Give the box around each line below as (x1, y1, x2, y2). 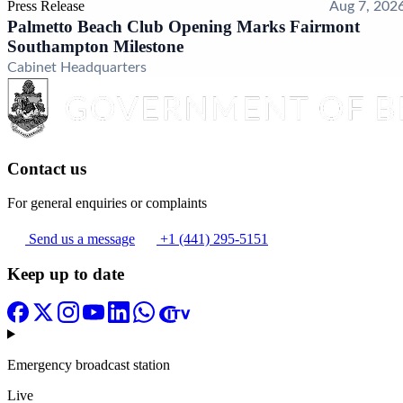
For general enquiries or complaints (7, 195, 207, 211)
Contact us (7, 158, 86, 178)
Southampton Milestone (7, 36, 184, 56)
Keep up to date (7, 264, 124, 283)
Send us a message (29, 231, 135, 247)
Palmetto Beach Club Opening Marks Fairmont (7, 16, 360, 36)
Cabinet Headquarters (7, 59, 147, 75)
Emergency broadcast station (7, 356, 170, 372)
